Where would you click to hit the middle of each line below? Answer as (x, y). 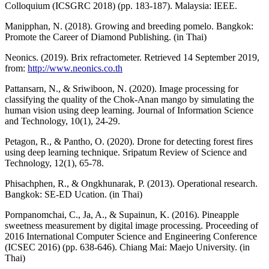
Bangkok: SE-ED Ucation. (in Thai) (74, 194)
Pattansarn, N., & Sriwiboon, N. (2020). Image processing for (122, 88)
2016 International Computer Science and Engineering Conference (131, 236)
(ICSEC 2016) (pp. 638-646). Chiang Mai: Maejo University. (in (127, 247)
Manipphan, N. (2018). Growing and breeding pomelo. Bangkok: (129, 26)
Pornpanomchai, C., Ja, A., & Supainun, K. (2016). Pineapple (122, 214)
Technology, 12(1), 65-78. (54, 163)
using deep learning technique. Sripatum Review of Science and (126, 152)
